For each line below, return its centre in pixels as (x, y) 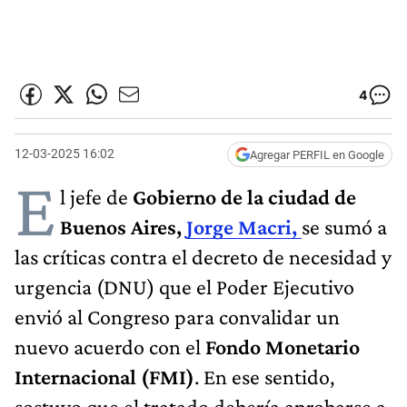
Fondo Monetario (283, 346)
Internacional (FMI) (104, 376)
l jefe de (94, 196)
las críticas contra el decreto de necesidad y (203, 256)
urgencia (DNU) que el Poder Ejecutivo (184, 286)
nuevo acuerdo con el (110, 346)
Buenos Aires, (123, 226)
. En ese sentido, (264, 376)
